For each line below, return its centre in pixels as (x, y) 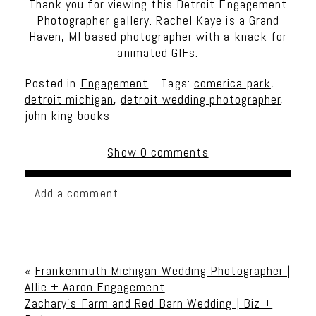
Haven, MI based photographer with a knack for (158, 36)
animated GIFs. (158, 52)
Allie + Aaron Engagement (95, 286)
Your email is (61, 230)
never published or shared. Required (194, 230)
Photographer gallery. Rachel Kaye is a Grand (158, 20)
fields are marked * (77, 246)
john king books (67, 115)
